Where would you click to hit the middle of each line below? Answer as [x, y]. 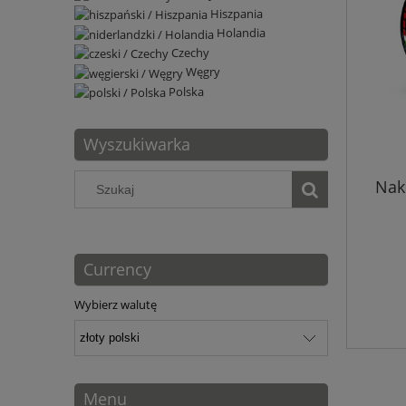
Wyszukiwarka [137, 145]
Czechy [190, 52]
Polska [186, 91]
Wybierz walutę [116, 304]
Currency [117, 269]
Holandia [241, 33]
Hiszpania [237, 13]
